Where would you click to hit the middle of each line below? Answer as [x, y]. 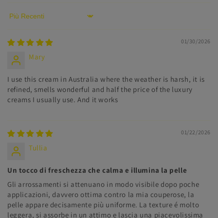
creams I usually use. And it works [63, 100]
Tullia [38, 148]
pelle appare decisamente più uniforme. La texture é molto [103, 205]
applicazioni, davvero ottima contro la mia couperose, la [101, 195]
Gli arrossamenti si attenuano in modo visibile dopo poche [103, 184]
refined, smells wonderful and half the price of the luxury [100, 90]
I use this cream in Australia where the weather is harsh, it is [106, 79]
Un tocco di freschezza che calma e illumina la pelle [97, 170]
